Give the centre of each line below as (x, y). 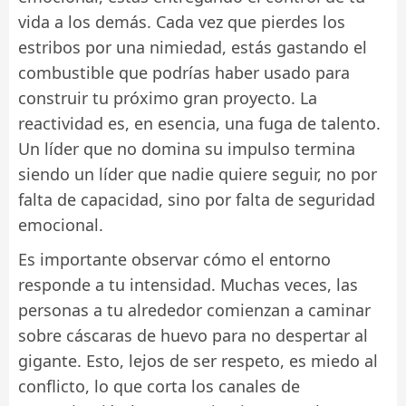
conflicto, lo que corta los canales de (159, 386)
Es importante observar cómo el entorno (174, 259)
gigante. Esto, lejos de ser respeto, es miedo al (198, 360)
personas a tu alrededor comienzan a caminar (194, 309)
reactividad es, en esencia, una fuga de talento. (199, 123)
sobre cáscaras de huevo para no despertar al (193, 335)
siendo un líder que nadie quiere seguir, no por (198, 174)
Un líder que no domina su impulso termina (187, 148)
